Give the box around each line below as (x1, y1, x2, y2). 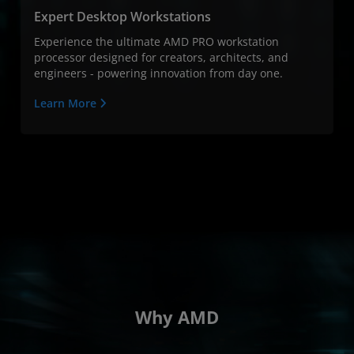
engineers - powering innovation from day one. (34, 65, 283, 81)
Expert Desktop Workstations (34, 7, 211, 25)
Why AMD (135, 305, 219, 330)
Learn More (34, 95, 100, 111)
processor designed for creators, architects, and (34, 49, 288, 65)
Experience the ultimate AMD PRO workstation (34, 33, 279, 49)
